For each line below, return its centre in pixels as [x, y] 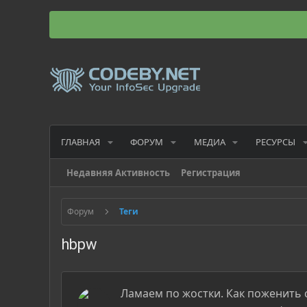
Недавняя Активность [118, 173]
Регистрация [211, 173]
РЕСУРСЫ [275, 142]
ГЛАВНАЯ [81, 142]
